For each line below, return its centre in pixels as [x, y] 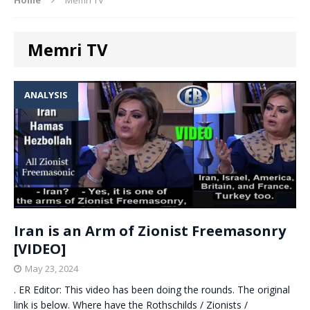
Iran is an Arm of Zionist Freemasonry [150, 231]
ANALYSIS [46, 94]
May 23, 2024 [52, 268]
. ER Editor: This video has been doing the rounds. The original [152, 290]
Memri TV [68, 49]
